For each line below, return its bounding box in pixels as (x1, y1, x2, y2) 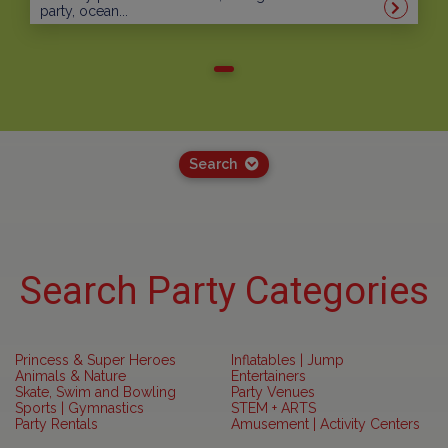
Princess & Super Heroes (15, 352, 176, 369)
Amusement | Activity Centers (231, 416, 420, 433)
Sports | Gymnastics (15, 400, 144, 417)
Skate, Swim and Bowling (15, 384, 176, 401)
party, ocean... (40, 3, 128, 20)
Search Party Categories (20, 269, 429, 314)
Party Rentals (15, 416, 98, 433)
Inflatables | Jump (231, 352, 344, 369)
